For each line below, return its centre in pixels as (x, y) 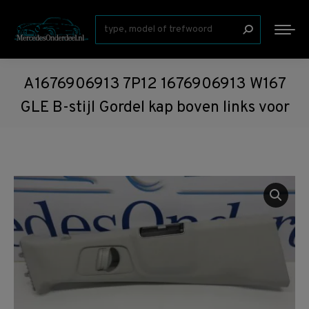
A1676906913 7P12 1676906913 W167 (154, 84)
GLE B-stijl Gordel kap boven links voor (154, 108)
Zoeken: (115, 24)
